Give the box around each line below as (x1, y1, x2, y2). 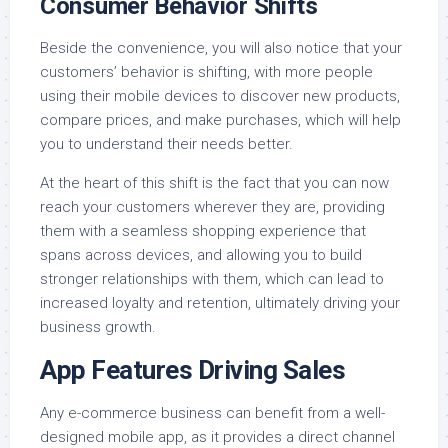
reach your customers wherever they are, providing (40, 198, 385, 217)
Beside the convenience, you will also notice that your (40, 39, 402, 58)
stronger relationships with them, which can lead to (40, 270, 384, 289)
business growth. (40, 318, 156, 337)
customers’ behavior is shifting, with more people (40, 63, 373, 82)
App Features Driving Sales (40, 355, 345, 386)
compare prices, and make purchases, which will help (40, 111, 401, 130)
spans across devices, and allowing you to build (40, 246, 362, 265)
